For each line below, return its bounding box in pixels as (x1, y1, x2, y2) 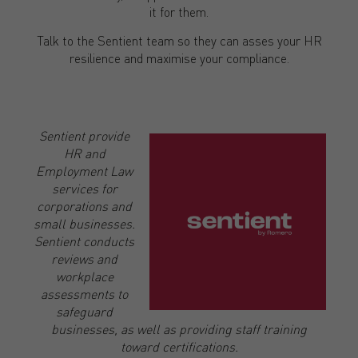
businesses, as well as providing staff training (51, 320, 307, 337)
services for (51, 179, 117, 197)
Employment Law (36, 161, 133, 179)
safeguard (56, 302, 113, 320)
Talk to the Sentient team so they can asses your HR (36, 32, 322, 50)
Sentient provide (39, 126, 129, 144)
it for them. (149, 3, 209, 21)
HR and (63, 144, 105, 161)
